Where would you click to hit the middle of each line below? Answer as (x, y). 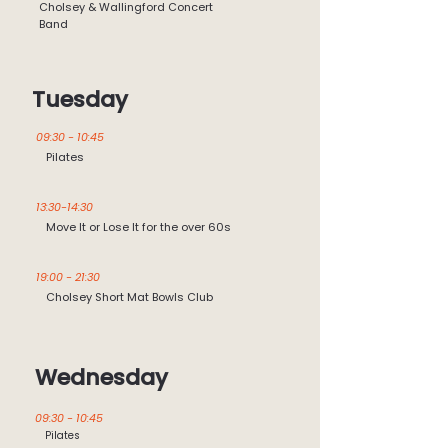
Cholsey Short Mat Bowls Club (129, 297)
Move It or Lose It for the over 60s (138, 227)
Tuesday (80, 99)
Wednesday (101, 377)
